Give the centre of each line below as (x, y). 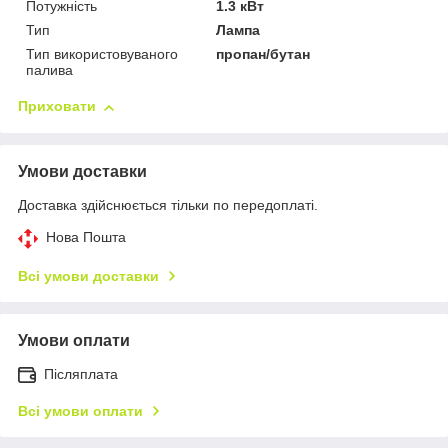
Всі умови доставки (88, 276)
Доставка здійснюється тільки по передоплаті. (168, 205)
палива (49, 70)
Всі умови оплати (80, 411)
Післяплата (81, 374)
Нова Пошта (86, 237)
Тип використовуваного (102, 54)
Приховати (57, 106)
